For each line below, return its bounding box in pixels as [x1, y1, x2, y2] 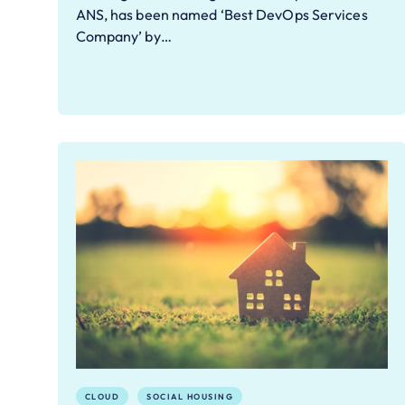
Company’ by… [75, 27, 172, 46]
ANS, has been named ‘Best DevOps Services [75, 5, 368, 24]
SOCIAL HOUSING [146, 391, 234, 401]
